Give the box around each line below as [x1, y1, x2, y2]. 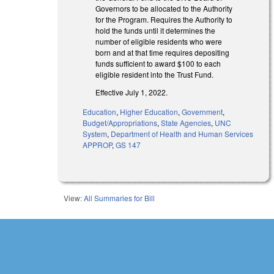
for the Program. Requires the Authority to [95, 13, 233, 24]
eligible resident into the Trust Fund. [95, 68, 216, 80]
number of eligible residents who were [95, 35, 223, 46]
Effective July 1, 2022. [95, 86, 168, 97]
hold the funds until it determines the [95, 24, 216, 35]
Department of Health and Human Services [111, 128, 254, 139]
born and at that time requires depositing [95, 46, 230, 57]
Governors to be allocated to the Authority [95, 2, 233, 13]
